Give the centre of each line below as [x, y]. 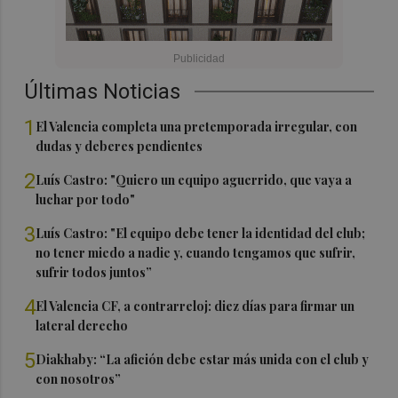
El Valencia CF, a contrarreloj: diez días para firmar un [195, 306]
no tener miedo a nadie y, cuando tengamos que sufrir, [196, 253]
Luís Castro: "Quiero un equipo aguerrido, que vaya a [194, 180]
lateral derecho [82, 326]
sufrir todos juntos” [94, 273]
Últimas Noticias [103, 92]
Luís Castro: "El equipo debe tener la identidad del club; [201, 234]
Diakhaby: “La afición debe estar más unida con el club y [203, 360]
